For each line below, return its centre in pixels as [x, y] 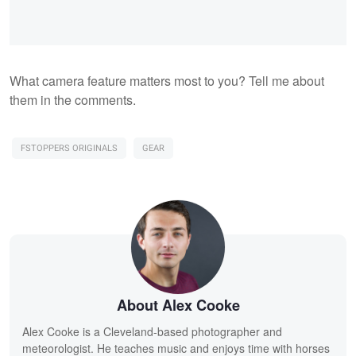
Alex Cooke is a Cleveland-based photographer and [152, 331]
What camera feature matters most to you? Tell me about [167, 80]
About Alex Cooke [178, 305]
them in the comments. [73, 99]
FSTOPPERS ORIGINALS [69, 148]
